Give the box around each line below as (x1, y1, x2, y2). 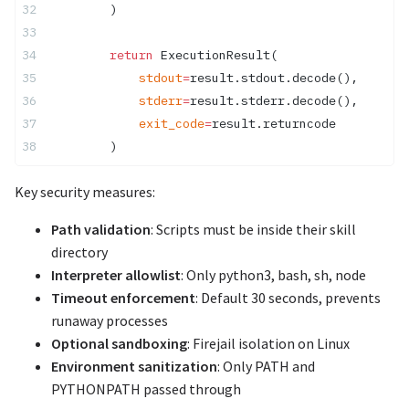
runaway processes (51, 311, 168, 330)
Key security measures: (15, 183, 155, 202)
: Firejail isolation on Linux (187, 334, 350, 353)
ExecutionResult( (153, 47, 278, 64)
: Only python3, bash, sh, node (181, 266, 366, 285)
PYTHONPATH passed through (51, 380, 241, 399)
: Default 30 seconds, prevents (195, 288, 381, 308)
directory (51, 243, 108, 262)
